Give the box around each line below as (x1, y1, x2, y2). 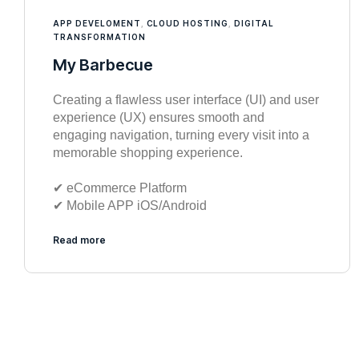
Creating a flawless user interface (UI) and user (53, 92, 319, 107)
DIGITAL (234, 18, 274, 28)
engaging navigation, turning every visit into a (53, 127, 309, 142)
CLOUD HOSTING (147, 18, 228, 28)
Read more (53, 233, 106, 246)
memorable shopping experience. (53, 145, 243, 159)
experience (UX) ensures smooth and (53, 110, 264, 124)
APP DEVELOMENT (53, 18, 141, 28)
